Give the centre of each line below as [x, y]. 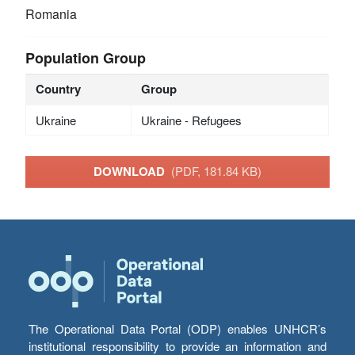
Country [58, 88]
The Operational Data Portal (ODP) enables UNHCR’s [177, 329]
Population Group [86, 57]
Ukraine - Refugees [191, 120]
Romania [52, 13]
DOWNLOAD [132, 172]
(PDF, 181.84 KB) [216, 171]
